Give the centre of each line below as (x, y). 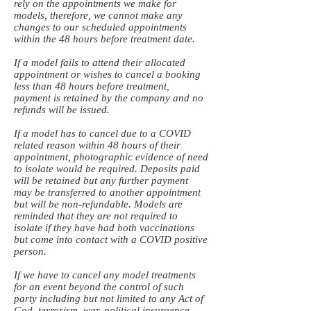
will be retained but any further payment (101, 180)
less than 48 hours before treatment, (92, 86)
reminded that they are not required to (96, 216)
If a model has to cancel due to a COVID (102, 133)
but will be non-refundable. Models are (98, 204)
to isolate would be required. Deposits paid (107, 169)
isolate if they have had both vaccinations (104, 228)
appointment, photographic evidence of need (111, 157)
